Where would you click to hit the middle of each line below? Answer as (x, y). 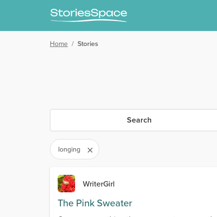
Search (139, 120)
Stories (88, 44)
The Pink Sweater (95, 203)
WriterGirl (99, 184)
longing (69, 149)
